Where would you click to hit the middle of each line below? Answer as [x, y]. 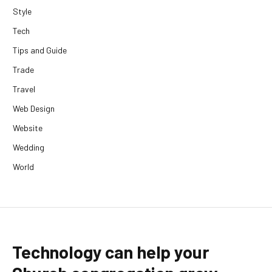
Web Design [34, 109]
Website [28, 128]
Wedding [29, 148]
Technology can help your [111, 252]
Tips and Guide [40, 50]
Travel [24, 89]
